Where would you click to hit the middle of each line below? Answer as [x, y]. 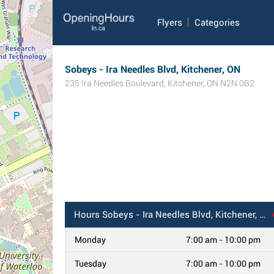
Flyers [170, 23]
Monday [90, 240]
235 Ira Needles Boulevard [114, 83]
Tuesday [91, 264]
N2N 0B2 [237, 83]
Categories [217, 23]
